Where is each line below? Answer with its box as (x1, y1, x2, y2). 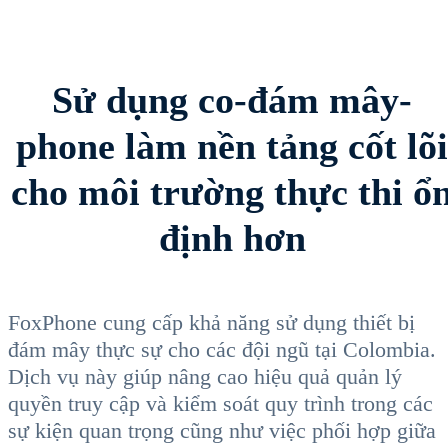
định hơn (158, 217, 306, 260)
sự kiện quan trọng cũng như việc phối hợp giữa (8, 418, 436, 443)
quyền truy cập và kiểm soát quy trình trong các (8, 391, 433, 416)
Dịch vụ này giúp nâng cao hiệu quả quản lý (8, 364, 402, 389)
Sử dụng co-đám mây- (52, 79, 412, 122)
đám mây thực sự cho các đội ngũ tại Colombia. (8, 337, 436, 362)
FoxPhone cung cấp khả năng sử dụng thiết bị (8, 310, 415, 335)
